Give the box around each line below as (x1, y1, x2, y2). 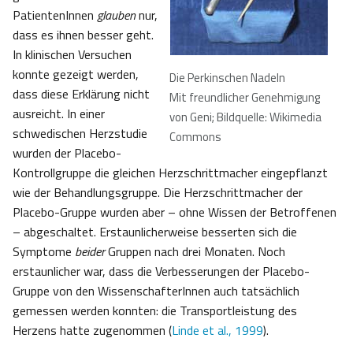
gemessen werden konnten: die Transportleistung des (13, 301, 297, 321)
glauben (97, 6, 136, 25)
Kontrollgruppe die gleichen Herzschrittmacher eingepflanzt (13, 163, 328, 183)
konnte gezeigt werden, (13, 65, 139, 84)
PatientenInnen (13, 6, 97, 25)
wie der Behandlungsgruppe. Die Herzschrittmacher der (13, 183, 303, 203)
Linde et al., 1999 (172, 321, 263, 340)
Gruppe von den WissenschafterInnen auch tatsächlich (13, 281, 299, 301)
